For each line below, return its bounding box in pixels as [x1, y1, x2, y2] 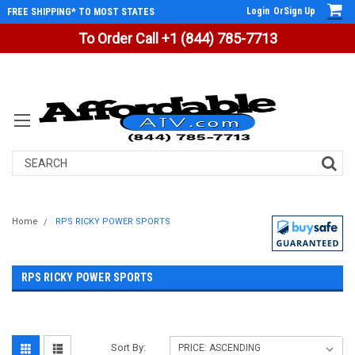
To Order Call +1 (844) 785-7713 [78, 30, 277, 47]
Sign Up [284, 6, 315, 17]
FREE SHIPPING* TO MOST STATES [6, 6, 155, 17]
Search [12, 152, 48, 165]
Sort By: [111, 342, 147, 353]
